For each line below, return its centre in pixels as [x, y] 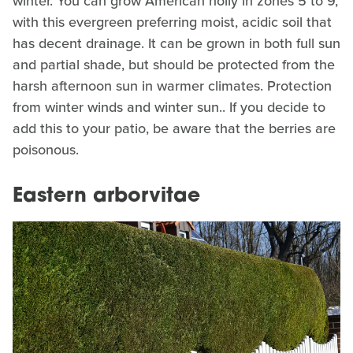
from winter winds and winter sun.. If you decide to [169, 107]
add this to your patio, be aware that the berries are [174, 128]
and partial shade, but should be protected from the [174, 64]
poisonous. [48, 149]
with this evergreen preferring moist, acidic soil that [172, 22]
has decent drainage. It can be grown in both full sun [176, 43]
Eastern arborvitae [106, 196]
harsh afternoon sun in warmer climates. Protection [172, 85]
